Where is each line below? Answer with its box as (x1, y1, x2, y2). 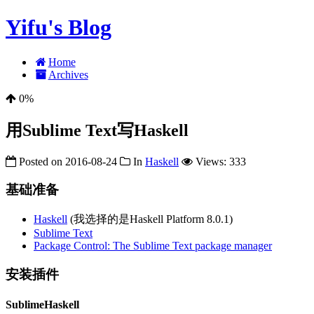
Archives (48, 68, 88, 81)
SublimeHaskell (6, 299, 79, 311)
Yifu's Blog (6, 15, 111, 41)
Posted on (19, 155, 62, 168)
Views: (196, 155, 229, 168)
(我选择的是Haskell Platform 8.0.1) (67, 213, 233, 226)
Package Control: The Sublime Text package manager (34, 240, 272, 252)
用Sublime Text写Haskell (6, 121, 189, 139)
